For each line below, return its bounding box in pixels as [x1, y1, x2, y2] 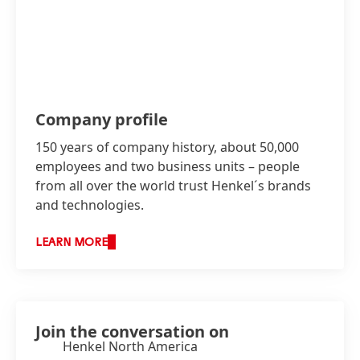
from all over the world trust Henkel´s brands [35, 177, 311, 195]
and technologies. [35, 196, 144, 215]
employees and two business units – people [35, 157, 300, 176]
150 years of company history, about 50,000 [35, 138, 299, 157]
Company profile [35, 108, 168, 131]
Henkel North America [63, 337, 198, 356]
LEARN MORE [35, 237, 108, 249]
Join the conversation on [35, 321, 229, 343]
